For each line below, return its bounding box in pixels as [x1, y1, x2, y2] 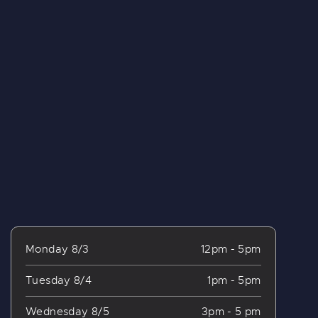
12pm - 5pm [200, 242, 261, 256]
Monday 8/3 [26, 242, 89, 256]
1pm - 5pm [207, 273, 261, 287]
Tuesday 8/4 [26, 273, 92, 287]
